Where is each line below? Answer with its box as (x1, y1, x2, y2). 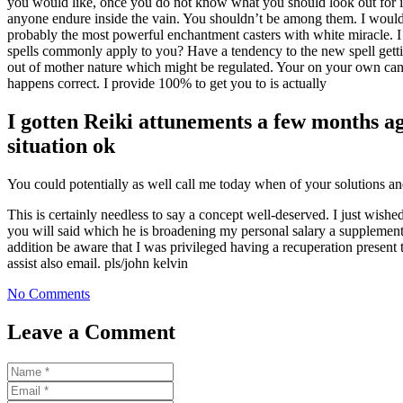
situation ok (7, 133, 115, 157)
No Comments (7, 285, 90, 301)
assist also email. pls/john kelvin (7, 255, 188, 271)
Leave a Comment (7, 319, 175, 344)
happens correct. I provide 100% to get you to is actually (7, 76, 327, 92)
